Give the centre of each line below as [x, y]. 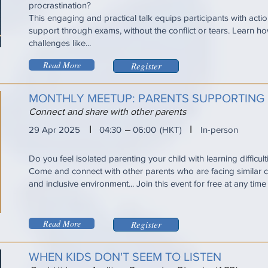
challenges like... [60, 43]
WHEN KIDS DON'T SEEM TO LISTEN [125, 257]
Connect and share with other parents [107, 112]
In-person [219, 130]
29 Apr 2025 [54, 130]
